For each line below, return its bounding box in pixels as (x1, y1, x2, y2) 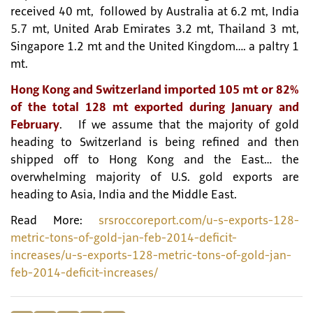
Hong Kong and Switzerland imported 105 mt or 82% (10, 84, 299, 97)
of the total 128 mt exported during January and (10, 101, 299, 115)
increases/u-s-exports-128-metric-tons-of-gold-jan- (10, 249, 291, 263)
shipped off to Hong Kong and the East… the (10, 154, 299, 167)
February (10, 119, 59, 132)
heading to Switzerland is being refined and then (10, 136, 299, 150)
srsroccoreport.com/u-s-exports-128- (99, 214, 299, 228)
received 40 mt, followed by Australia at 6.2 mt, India (10, 6, 299, 19)
